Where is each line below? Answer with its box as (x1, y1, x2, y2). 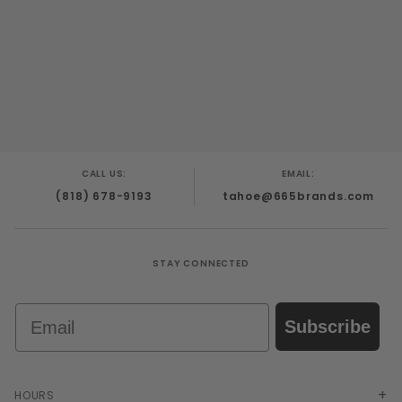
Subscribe (284, 317, 371, 337)
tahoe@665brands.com (222, 188, 375, 205)
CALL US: (81, 167, 127, 181)
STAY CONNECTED (153, 257, 249, 271)
